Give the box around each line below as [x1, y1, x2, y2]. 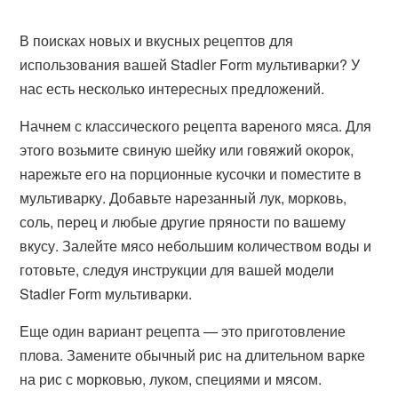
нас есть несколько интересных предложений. [20, 78, 325, 99]
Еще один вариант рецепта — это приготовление [20, 321, 346, 341]
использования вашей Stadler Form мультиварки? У [20, 54, 361, 75]
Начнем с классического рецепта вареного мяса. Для [20, 115, 372, 136]
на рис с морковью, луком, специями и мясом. [20, 369, 322, 389]
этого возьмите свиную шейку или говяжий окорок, [20, 139, 354, 160]
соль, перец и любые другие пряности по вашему [20, 211, 346, 232]
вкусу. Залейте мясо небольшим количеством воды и [20, 235, 372, 256]
